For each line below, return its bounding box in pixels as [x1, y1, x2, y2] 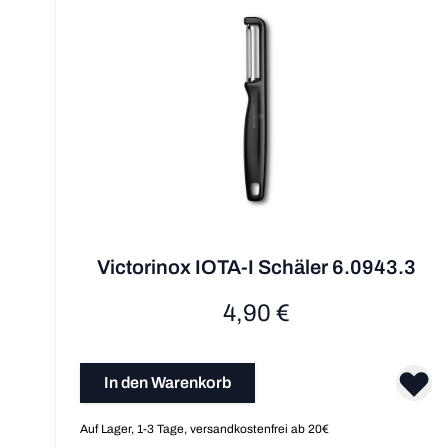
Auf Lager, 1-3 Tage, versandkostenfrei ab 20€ [80, 422, 329, 437]
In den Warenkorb [104, 374, 231, 392]
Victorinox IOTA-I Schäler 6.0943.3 [96, 256, 416, 279]
